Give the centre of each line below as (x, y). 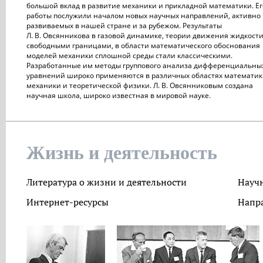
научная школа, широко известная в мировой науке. (119, 95)
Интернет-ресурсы (68, 202)
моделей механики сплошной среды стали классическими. (129, 55)
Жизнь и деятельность (122, 153)
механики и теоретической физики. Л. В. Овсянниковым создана (140, 85)
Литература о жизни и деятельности (107, 182)
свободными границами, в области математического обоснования (143, 45)
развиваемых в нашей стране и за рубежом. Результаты (124, 26)
